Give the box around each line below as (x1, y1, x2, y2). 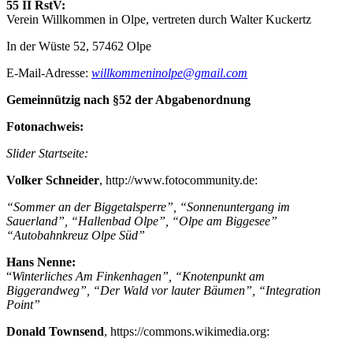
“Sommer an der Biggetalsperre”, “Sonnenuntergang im (6, 199, 290, 214)
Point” (6, 297, 40, 311)
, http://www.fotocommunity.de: (99, 173, 258, 187)
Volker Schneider (6, 173, 99, 187)
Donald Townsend (6, 324, 104, 338)
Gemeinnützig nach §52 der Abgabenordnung (6, 92, 251, 106)
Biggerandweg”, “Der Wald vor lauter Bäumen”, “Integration (6, 283, 321, 297)
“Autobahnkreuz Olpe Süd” (6, 228, 145, 242)
